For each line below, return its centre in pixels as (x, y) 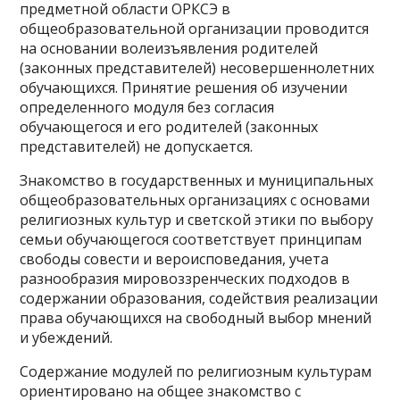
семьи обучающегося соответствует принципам (191, 239)
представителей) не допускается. (137, 146)
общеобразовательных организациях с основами (195, 200)
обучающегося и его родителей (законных (169, 127)
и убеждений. (67, 337)
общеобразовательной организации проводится (195, 29)
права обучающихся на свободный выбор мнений (196, 318)
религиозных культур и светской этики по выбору (197, 220)
